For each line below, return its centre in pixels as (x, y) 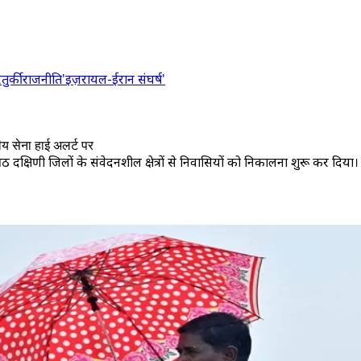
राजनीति (42, 79)
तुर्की (12, 79)
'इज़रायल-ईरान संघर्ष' (114, 79)
